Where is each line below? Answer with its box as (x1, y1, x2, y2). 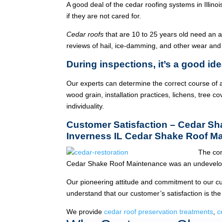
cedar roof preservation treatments (104, 207, 214, 216)
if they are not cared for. (66, 11, 142, 20)
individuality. (66, 102, 105, 110)
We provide (66, 207, 105, 216)
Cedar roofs (66, 30, 104, 38)
